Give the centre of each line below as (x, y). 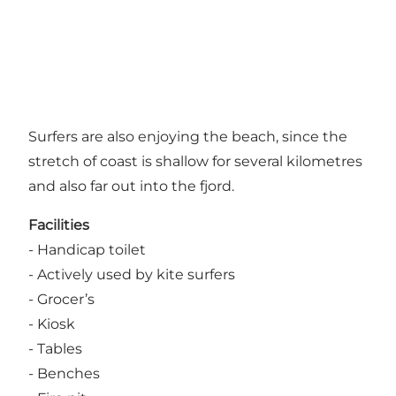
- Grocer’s (61, 300)
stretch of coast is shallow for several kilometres (195, 162)
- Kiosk (52, 324)
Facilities (59, 225)
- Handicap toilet (87, 250)
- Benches (64, 374)
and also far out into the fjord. (131, 187)
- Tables (55, 349)
